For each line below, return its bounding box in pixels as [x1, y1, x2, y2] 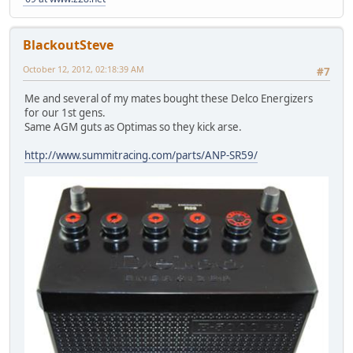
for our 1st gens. [24, 106, 106, 121]
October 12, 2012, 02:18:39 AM [23, 62, 144, 75]
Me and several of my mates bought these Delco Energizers [24, 91, 313, 106]
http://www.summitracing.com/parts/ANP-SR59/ [24, 148, 258, 163]
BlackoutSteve [23, 35, 113, 54]
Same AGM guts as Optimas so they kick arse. [24, 120, 242, 135]
